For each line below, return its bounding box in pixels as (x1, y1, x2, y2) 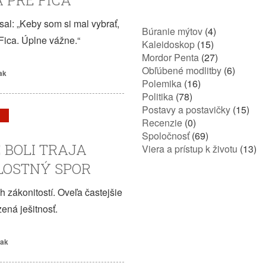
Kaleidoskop (142, 37, 195, 51)
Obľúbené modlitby (142, 64, 221, 77)
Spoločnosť (142, 129, 189, 142)
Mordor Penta (142, 50, 199, 64)
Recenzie (142, 116, 182, 129)
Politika (142, 90, 173, 103)
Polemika (142, 77, 182, 90)
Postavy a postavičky (142, 103, 230, 116)
